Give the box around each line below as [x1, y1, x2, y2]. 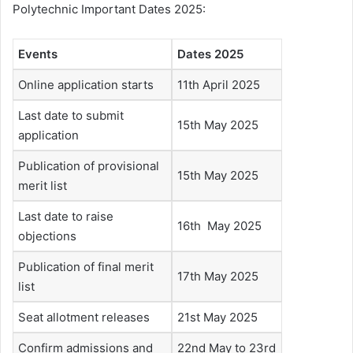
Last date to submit [18, 107, 124, 123]
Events [18, 46, 61, 61]
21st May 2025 [177, 309, 258, 325]
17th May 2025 [177, 268, 258, 284]
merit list [18, 177, 67, 193]
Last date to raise [18, 208, 113, 224]
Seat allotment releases [18, 309, 150, 325]
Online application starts [18, 76, 154, 92]
